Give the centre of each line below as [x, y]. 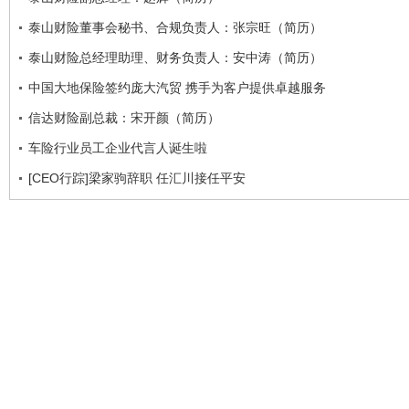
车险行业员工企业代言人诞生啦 [118, 147]
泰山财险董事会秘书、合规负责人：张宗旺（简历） [175, 27]
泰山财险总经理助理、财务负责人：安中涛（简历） [175, 57]
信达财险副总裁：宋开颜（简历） [124, 117]
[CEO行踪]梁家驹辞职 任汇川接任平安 [137, 178]
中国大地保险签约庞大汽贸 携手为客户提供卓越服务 [177, 87]
